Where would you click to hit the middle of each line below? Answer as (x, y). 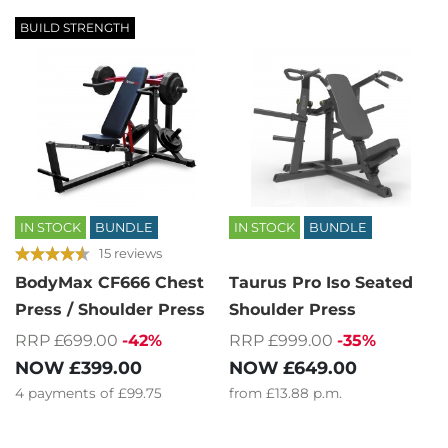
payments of (73, 392)
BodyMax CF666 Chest (109, 283)
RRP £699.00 (66, 340)
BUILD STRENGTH (75, 28)
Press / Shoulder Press (110, 310)
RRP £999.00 (281, 340)
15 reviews (130, 252)
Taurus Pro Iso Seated (321, 283)
